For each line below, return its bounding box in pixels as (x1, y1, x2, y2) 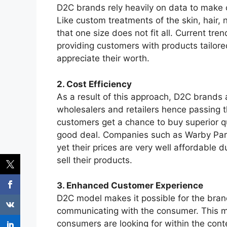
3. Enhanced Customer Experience (57, 180, 203, 191)
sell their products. (57, 155, 132, 165)
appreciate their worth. (57, 53, 149, 64)
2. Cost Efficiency (57, 79, 132, 89)
